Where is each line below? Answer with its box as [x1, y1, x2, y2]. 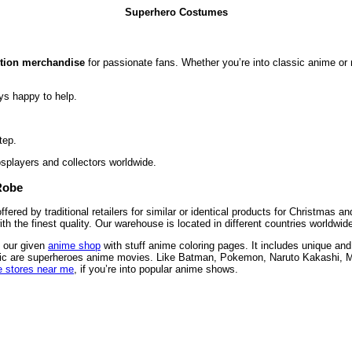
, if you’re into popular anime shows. [74, 262, 238, 275]
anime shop [48, 239, 101, 251]
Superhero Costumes [124, 5, 228, 18]
